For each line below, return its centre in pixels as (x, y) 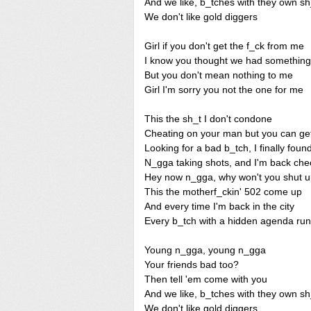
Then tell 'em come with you (206, 279)
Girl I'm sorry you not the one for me (224, 90)
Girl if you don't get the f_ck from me (224, 46)
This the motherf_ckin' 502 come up (223, 192)
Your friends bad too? (192, 264)
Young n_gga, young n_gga (205, 250)
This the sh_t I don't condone (208, 119)
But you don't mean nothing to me (219, 75)
